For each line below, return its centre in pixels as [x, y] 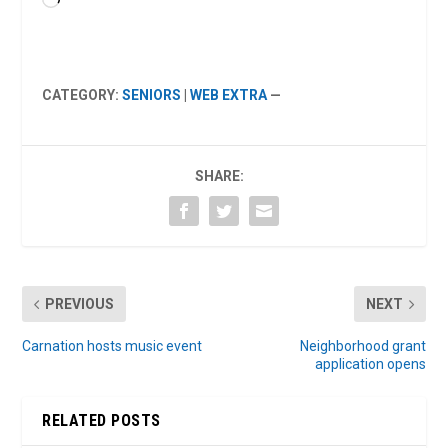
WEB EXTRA [229, 95]
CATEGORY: [82, 95]
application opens [370, 364]
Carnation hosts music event [112, 346]
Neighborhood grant [362, 346]
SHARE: [219, 176]
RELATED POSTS [101, 421]
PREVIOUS [80, 304]
